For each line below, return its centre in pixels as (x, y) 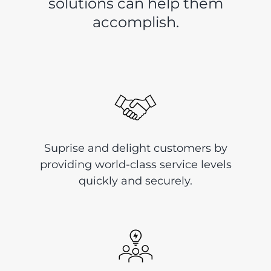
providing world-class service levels (135, 164)
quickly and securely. (135, 181)
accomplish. (135, 22)
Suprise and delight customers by (135, 148)
